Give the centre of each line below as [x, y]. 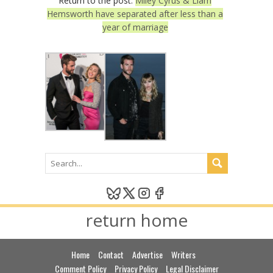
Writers [183, 254]
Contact [111, 254]
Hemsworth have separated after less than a [135, 14]
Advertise [147, 254]
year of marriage [135, 27]
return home [136, 220]
